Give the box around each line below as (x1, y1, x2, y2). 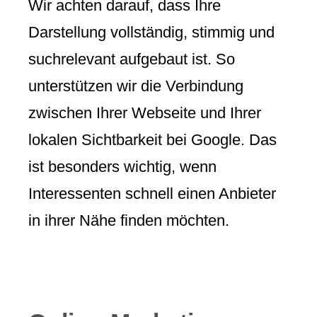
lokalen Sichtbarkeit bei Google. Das (28, 130, 277, 149)
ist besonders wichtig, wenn (28, 157, 217, 175)
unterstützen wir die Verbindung (28, 76, 243, 95)
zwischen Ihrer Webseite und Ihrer (28, 103, 261, 122)
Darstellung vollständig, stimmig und (28, 23, 275, 41)
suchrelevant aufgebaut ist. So (28, 50, 235, 68)
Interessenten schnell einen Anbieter (28, 184, 276, 202)
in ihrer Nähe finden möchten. (28, 211, 229, 229)
